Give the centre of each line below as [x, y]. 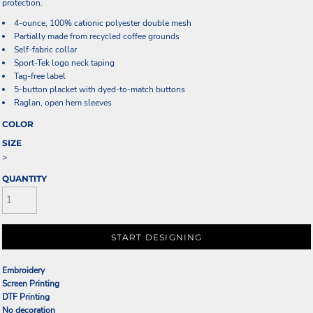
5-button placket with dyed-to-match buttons [100, 89]
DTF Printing [26, 297]
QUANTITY [24, 179]
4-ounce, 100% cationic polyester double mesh [103, 23]
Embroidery [23, 270]
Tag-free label [40, 76]
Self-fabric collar [45, 50]
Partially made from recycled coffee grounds [97, 36]
